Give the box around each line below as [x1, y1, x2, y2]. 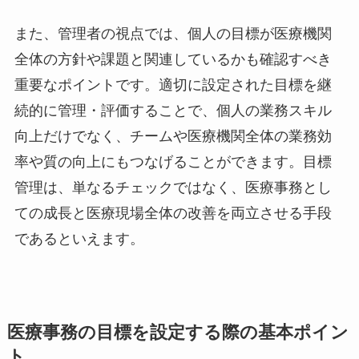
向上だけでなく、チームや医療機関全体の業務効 [14, 127, 332, 144]
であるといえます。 [14, 230, 144, 247]
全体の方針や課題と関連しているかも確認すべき [14, 50, 332, 67]
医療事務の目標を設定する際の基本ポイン [6, 322, 349, 342]
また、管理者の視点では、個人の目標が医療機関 [14, 25, 332, 42]
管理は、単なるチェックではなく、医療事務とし [14, 179, 332, 196]
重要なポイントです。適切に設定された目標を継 [14, 76, 332, 93]
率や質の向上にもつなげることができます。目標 [14, 153, 332, 170]
